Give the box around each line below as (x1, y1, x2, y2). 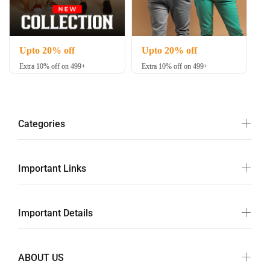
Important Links (18, 162, 86, 174)
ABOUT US (18, 251, 64, 263)
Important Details (18, 207, 93, 219)
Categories (18, 118, 65, 130)
